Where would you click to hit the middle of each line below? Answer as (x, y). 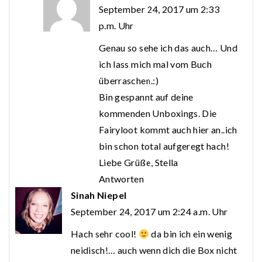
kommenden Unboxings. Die (158, 113)
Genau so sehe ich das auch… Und (168, 48)
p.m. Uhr (116, 26)
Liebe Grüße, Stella (139, 163)
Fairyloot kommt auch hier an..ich (168, 130)
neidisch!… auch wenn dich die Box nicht (154, 250)
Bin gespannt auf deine (146, 97)
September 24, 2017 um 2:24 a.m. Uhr (149, 212)
